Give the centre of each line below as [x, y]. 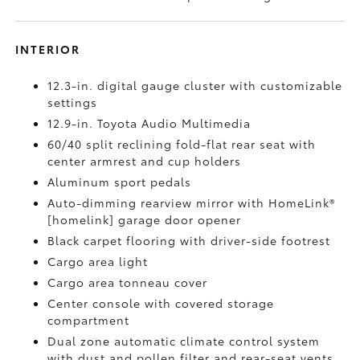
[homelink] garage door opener [145, 219]
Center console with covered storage [161, 303]
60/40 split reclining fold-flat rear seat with [182, 143]
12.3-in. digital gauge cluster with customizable [195, 85]
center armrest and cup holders [145, 160]
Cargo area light [98, 261]
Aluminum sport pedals [120, 181]
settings [73, 102]
